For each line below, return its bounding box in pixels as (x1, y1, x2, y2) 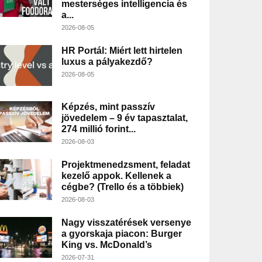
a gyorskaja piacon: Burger (61, 229, 182, 239)
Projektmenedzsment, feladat (61, 160, 190, 170)
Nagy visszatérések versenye (61, 218, 191, 228)
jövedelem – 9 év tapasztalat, (61, 113, 188, 123)
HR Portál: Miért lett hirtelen (61, 46, 182, 56)
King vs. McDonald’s (61, 240, 152, 250)
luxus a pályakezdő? (61, 57, 153, 67)
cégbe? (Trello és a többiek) (61, 182, 184, 192)
